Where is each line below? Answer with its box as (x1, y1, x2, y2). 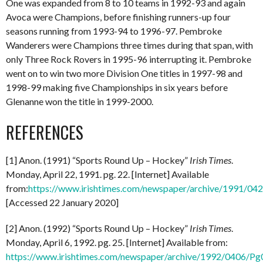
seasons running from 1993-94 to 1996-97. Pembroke (6, 25, 222, 36)
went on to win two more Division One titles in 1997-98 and (6, 67, 242, 79)
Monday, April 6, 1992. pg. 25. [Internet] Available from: (6, 236, 228, 248)
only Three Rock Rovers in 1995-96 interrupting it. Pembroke (6, 53, 251, 65)
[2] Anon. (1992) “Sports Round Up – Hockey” (6, 222, 190, 234)
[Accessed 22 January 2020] (6, 196, 119, 208)
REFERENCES (6, 120, 83, 144)
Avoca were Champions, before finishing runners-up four (6, 11, 231, 22)
